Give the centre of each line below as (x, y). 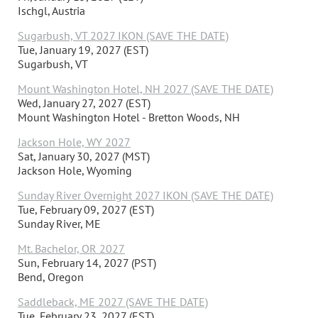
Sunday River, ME (59, 223)
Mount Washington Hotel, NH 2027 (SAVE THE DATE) (146, 88)
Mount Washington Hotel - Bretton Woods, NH (129, 117)
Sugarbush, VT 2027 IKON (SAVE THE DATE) (123, 35)
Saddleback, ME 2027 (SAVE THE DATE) (113, 301)
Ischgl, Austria (51, 10)
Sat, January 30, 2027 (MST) (84, 156)
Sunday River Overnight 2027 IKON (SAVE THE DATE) (146, 195)
